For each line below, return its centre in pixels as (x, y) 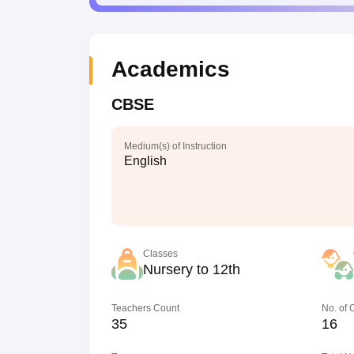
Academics (170, 69)
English (145, 161)
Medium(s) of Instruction (175, 146)
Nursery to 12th (191, 269)
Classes (160, 254)
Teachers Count (145, 308)
